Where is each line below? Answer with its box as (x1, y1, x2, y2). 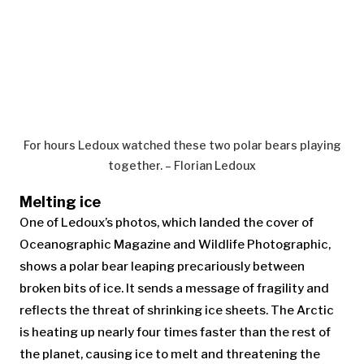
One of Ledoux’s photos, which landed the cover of (19, 214, 314, 230)
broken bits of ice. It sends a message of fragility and (19, 280, 329, 296)
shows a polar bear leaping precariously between (19, 258, 305, 274)
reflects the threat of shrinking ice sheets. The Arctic (19, 302, 334, 318)
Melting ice (19, 193, 101, 210)
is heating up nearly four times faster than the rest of (19, 324, 331, 340)
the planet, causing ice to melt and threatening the (19, 346, 320, 362)
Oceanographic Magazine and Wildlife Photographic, (19, 236, 331, 252)
